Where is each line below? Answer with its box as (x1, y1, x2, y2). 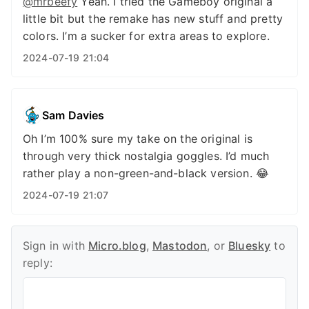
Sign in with (23, 239, 89, 252)
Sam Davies (42, 108, 105, 122)
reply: (23, 256, 52, 270)
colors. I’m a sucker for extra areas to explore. (23, 29, 270, 43)
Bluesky (228, 239, 271, 252)
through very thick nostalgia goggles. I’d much (23, 149, 270, 163)
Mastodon (152, 239, 208, 252)
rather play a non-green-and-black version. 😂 (23, 166, 270, 180)
